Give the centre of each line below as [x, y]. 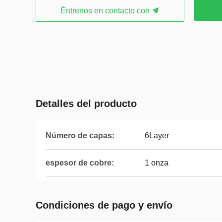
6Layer [157, 136]
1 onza [157, 163]
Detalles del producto [86, 104]
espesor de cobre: [80, 163]
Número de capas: [80, 136]
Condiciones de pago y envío [104, 205]
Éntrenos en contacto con [106, 11]
